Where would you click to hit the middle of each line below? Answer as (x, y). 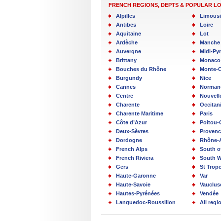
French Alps (132, 149)
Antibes (126, 25)
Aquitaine (129, 34)
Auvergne (129, 51)
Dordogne (129, 140)
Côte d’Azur (131, 122)
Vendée (209, 193)
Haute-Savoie (133, 184)
